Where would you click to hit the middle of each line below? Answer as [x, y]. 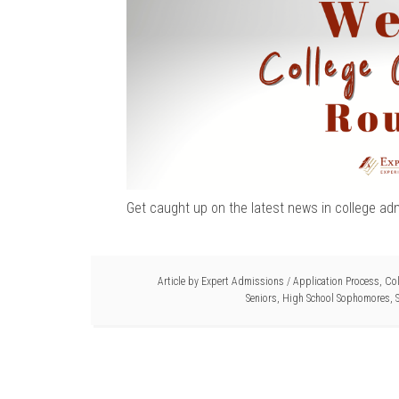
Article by [179, 282]
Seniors [261, 299]
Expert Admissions [243, 282]
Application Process [336, 282]
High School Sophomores [336, 299]
